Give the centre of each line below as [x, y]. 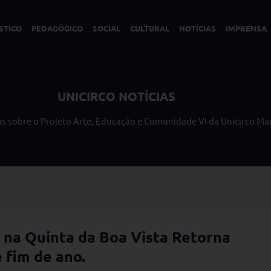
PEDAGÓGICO [57, 28]
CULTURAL [150, 28]
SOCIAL [107, 28]
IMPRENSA [247, 28]
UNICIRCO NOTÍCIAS [116, 96]
